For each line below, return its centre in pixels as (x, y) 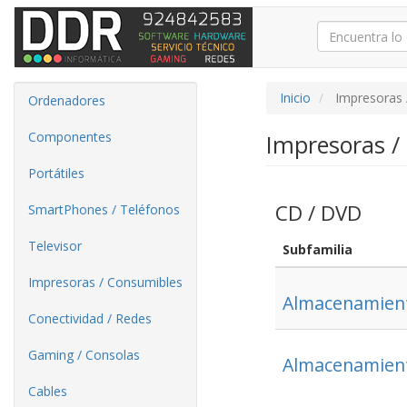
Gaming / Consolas (84, 355)
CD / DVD (318, 213)
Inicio (295, 98)
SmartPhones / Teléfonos (104, 209)
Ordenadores (67, 100)
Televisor (55, 246)
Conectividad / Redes (90, 318)
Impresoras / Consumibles (105, 282)
